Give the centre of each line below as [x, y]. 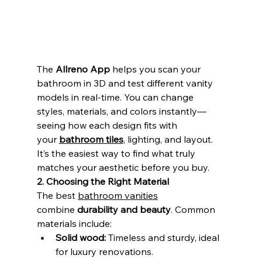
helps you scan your [156, 69]
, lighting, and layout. [169, 139]
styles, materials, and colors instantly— [121, 111]
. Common [194, 209]
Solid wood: [80, 237]
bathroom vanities [118, 195]
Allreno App [82, 69]
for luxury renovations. [104, 251]
